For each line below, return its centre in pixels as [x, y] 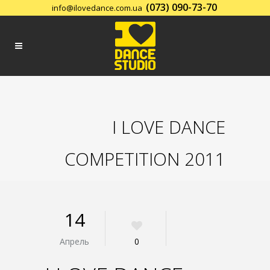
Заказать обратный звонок [137, 23]
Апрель [75, 241]
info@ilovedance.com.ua [97, 8]
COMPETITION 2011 [145, 159]
